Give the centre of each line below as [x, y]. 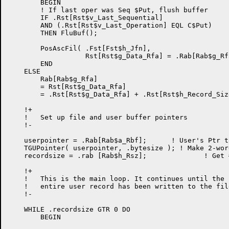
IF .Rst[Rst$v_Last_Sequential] [85, 18]
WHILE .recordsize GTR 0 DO [69, 209]
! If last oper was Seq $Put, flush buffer [108, 10]
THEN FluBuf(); [53, 33]
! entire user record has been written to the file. [18, 186]
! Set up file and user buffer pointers [18, 117]
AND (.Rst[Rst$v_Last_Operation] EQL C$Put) [110, 25]
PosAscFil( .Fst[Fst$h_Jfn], [79, 48]
